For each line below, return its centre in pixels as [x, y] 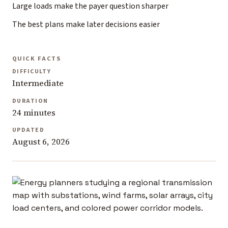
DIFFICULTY [32, 72]
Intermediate [38, 83]
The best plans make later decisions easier [86, 25]
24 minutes [34, 112]
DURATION [30, 101]
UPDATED [28, 130]
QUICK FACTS [37, 58]
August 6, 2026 [41, 142]
